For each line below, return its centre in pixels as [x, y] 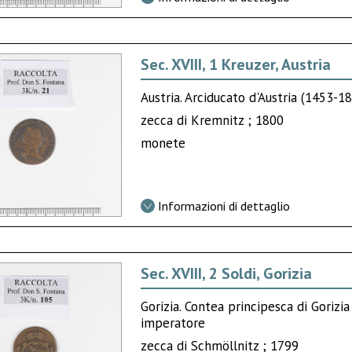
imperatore [173, 323]
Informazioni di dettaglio [224, 206]
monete [163, 143]
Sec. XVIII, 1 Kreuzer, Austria [236, 65]
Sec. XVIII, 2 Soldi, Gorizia [227, 274]
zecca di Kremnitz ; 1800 [213, 121]
